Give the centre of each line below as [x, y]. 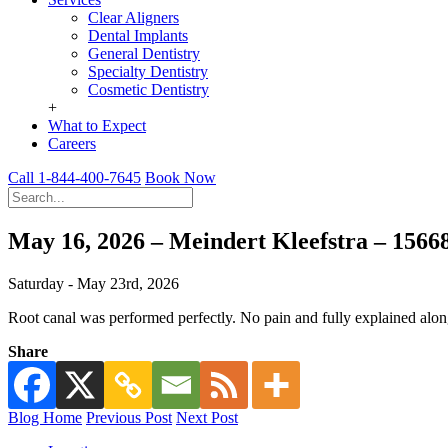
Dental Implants [138, 35]
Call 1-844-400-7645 [74, 177]
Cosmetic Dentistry [148, 89]
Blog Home [45, 417]
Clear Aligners [133, 17]
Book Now [180, 177]
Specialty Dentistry [148, 71]
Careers [72, 143]
